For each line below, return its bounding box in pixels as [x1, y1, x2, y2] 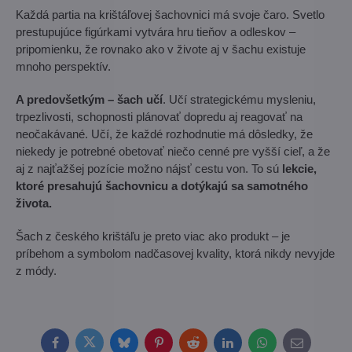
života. [16, 196, 52, 210]
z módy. [16, 263, 57, 277]
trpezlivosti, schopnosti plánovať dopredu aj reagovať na [16, 109, 302, 123]
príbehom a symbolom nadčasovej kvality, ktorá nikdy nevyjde [16, 246, 335, 260]
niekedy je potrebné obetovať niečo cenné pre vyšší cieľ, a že [16, 144, 330, 158]
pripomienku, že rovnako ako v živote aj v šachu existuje [16, 42, 306, 56]
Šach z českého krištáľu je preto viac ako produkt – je [16, 229, 290, 243]
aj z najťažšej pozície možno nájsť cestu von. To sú [16, 161, 282, 175]
